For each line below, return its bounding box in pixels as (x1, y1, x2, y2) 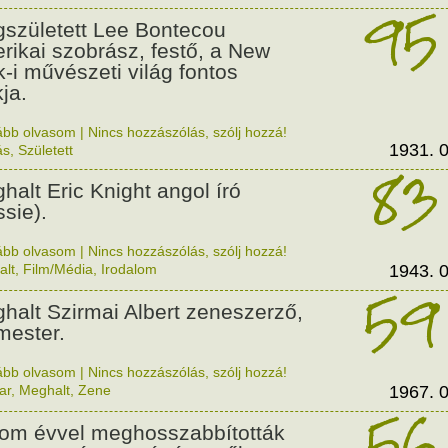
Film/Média (23, 261, 93, 277)
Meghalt (19, 382, 70, 398)
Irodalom (101, 261, 157, 277)
